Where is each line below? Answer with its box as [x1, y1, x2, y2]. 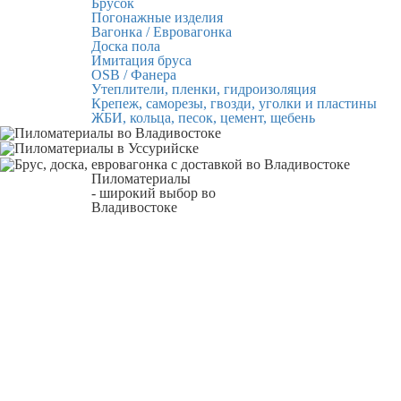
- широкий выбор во [91, 184, 216, 200]
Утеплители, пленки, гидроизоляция [91, 81, 316, 97]
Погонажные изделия [91, 9, 223, 25]
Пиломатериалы [91, 170, 191, 186]
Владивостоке [91, 199, 177, 215]
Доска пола [91, 38, 160, 54]
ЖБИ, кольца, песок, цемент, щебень [91, 109, 315, 125]
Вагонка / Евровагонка [91, 23, 232, 39]
